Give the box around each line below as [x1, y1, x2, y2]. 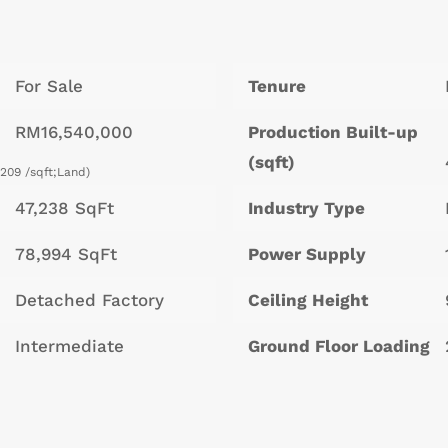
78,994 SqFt [15, 244, 118, 265]
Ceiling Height [247, 290, 368, 311]
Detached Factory [15, 290, 165, 311]
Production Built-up [247, 122, 418, 143]
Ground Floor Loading [247, 336, 430, 357]
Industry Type [247, 198, 365, 219]
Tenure [247, 76, 306, 97]
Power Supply [247, 244, 366, 265]
